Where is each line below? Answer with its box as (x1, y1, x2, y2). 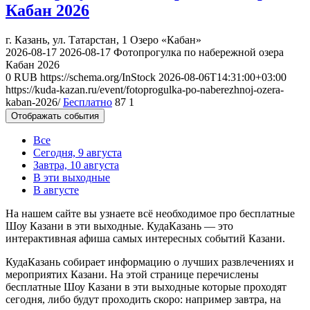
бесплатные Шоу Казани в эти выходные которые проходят (6, 280, 286, 293)
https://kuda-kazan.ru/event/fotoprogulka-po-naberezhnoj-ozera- (6, 83, 284, 95)
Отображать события (11, 110, 99, 121)
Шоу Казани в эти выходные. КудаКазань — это (6, 219, 233, 232)
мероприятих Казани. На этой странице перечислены (6, 268, 259, 280)
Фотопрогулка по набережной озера (113, 46, 284, 58)
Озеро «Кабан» (130, 33, 201, 46)
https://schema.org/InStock (40, 71, 156, 83)
